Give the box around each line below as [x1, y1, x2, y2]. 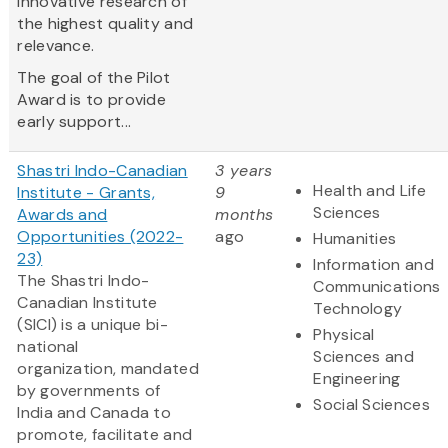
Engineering [313, 368, 401, 390]
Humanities [313, 228, 397, 250]
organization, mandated [17, 358, 199, 380]
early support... [17, 111, 132, 133]
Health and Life [313, 180, 426, 202]
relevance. [17, 35, 95, 57]
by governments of [17, 380, 161, 402]
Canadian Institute [17, 292, 158, 314]
